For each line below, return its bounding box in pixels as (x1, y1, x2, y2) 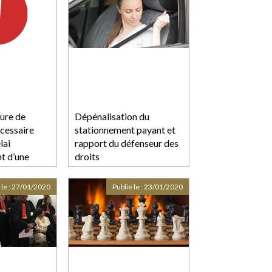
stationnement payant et (75, 123, 175, 135)
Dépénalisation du (75, 110, 149, 122)
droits (75, 150, 100, 162)
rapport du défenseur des (75, 137, 178, 149)
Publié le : (112, 182, 144, 191)
